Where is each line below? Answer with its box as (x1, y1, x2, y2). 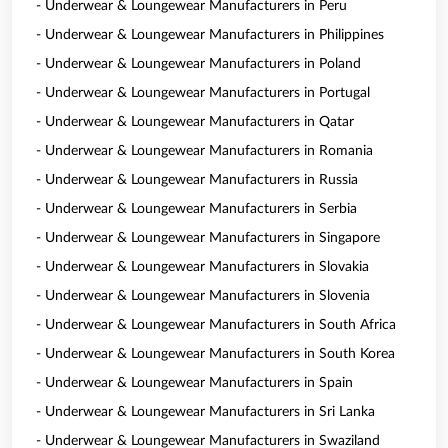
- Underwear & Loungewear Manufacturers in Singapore (36, 231, 380, 245)
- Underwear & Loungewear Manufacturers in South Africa (36, 318, 396, 332)
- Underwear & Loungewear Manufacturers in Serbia (36, 202, 357, 216)
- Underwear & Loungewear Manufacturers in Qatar (36, 115, 354, 129)
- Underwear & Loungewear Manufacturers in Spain (36, 376, 353, 390)
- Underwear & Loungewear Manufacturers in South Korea (36, 347, 395, 361)
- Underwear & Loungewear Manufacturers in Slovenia (36, 289, 370, 303)
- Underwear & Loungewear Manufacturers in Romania (36, 144, 373, 158)
